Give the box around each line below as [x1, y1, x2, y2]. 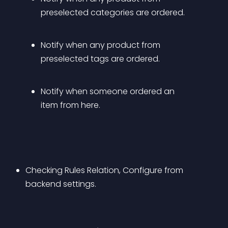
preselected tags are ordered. [41, 53, 160, 65]
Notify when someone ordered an [41, 85, 177, 97]
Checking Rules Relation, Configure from [25, 164, 185, 176]
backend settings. [25, 178, 96, 190]
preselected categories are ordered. [41, 7, 185, 18]
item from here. [41, 99, 100, 111]
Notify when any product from [41, 39, 162, 51]
